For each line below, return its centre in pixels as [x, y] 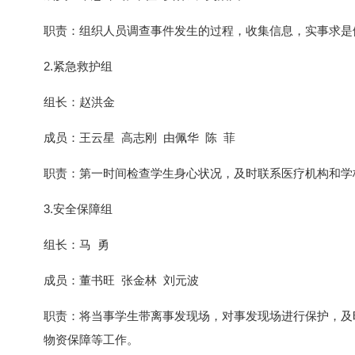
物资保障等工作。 [91, 340]
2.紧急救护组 [78, 66]
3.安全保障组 [78, 209]
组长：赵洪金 [79, 102]
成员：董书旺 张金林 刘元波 [121, 280]
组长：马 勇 [76, 244]
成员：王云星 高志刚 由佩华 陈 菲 [139, 137]
